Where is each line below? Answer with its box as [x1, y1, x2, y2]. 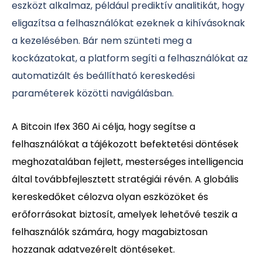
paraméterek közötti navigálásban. [12, 86, 174, 100]
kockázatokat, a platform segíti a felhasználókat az [12, 51, 248, 65]
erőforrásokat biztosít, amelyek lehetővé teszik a [12, 207, 237, 221]
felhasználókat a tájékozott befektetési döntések [12, 137, 239, 151]
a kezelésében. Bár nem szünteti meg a [12, 33, 192, 47]
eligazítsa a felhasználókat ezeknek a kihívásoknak [12, 16, 245, 30]
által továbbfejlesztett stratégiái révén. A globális [12, 172, 239, 186]
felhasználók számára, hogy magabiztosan [12, 225, 208, 239]
